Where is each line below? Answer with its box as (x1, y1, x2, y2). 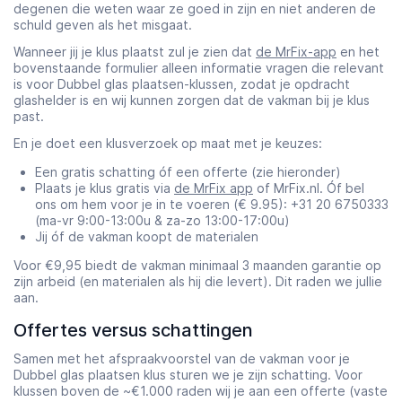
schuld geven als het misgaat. (13, 16, 192, 32)
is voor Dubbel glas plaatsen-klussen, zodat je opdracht (13, 75, 350, 92)
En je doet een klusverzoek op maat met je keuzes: (13, 135, 322, 151)
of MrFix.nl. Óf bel (253, 179, 364, 196)
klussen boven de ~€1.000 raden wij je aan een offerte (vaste (13, 382, 388, 398)
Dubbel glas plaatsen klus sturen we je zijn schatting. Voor (13, 366, 363, 382)
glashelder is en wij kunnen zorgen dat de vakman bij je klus (13, 92, 370, 108)
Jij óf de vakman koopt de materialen (35, 228, 258, 244)
